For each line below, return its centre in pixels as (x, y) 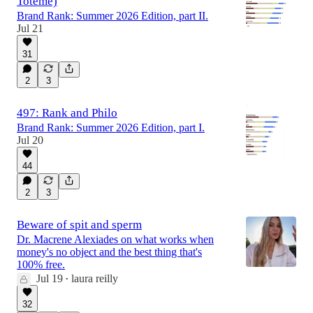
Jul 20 (30, 140)
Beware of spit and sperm (79, 225)
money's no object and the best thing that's (109, 252)
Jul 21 (30, 29)
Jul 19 (50, 279)
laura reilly (95, 279)
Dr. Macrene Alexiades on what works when (115, 240)
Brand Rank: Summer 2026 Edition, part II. (112, 16)
